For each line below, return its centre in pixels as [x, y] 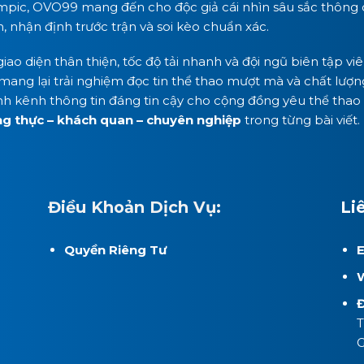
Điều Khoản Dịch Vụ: [134, 207]
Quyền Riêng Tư [115, 249]
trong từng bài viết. [301, 120]
